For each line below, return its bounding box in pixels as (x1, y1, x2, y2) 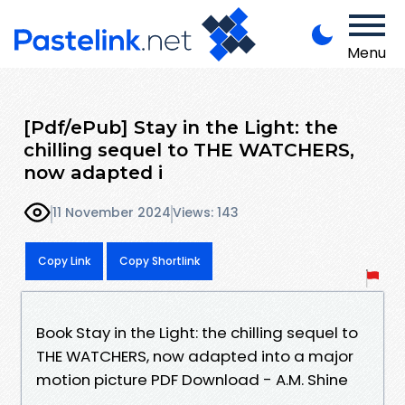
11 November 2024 (52, 203, 171, 222)
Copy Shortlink (119, 252, 200, 268)
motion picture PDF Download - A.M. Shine (36, 368, 348, 391)
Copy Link (38, 252, 90, 268)
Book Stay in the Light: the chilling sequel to (36, 321, 358, 344)
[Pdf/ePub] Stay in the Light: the (24, 115, 338, 138)
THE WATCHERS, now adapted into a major (36, 344, 353, 367)
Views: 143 (173, 203, 239, 222)
